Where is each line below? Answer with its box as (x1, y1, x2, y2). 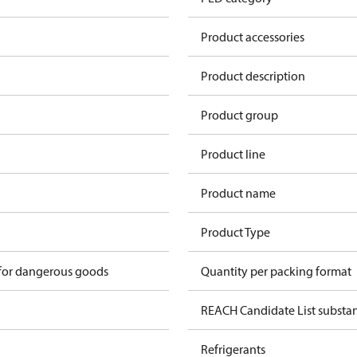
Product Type (201, 224, 270, 240)
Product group (201, 107, 278, 123)
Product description (201, 68, 305, 84)
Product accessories (201, 29, 304, 45)
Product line (201, 146, 265, 162)
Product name (201, 185, 276, 201)
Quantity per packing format (201, 263, 351, 279)
